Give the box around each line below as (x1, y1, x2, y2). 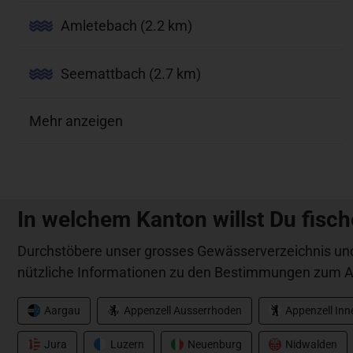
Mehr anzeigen (29, 112, 123, 129)
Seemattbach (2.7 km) (61, 65, 201, 83)
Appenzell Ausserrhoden (124, 303, 242, 317)
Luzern (110, 337, 144, 351)
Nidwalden (285, 337, 337, 351)
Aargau (44, 303, 80, 317)
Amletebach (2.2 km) (61, 17, 192, 35)
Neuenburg (188, 337, 242, 351)
